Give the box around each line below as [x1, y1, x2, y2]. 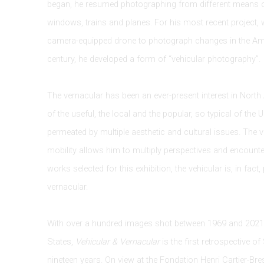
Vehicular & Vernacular [75, 237, 160, 247]
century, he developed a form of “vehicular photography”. [47, 54, 260, 64]
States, [47, 237, 75, 247]
